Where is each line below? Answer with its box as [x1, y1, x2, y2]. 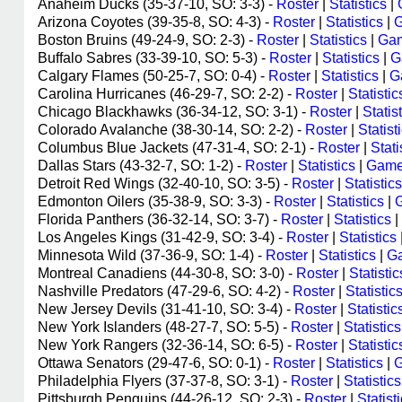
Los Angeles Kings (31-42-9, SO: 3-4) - [38, 230, 286, 245]
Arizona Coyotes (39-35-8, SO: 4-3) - [38, 14, 273, 30]
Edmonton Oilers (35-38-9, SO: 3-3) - [38, 194, 274, 209]
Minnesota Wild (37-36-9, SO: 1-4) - [38, 248, 266, 263]
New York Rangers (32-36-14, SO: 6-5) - [38, 337, 295, 353]
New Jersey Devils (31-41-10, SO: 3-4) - [38, 301, 294, 317]
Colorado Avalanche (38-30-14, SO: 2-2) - [38, 122, 305, 137]
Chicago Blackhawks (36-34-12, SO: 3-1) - [38, 104, 310, 119]
